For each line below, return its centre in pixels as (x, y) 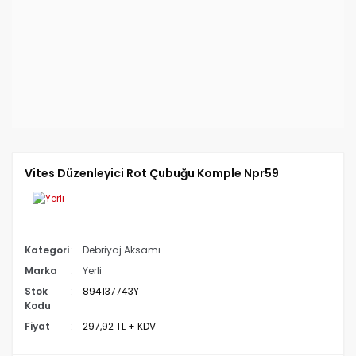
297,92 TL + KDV (119, 326)
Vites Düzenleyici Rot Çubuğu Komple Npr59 (152, 173)
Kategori (47, 250)
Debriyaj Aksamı (121, 250)
